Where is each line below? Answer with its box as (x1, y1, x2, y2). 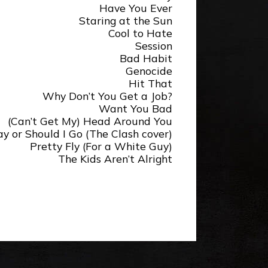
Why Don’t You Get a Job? (42, 89, 172, 103)
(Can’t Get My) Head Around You (8, 114, 172, 128)
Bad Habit (120, 51, 172, 65)
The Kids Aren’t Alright (58, 152, 172, 166)
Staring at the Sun (79, 14, 172, 28)
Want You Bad (99, 102, 172, 115)
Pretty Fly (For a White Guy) (30, 139, 172, 153)
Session (135, 39, 172, 53)
